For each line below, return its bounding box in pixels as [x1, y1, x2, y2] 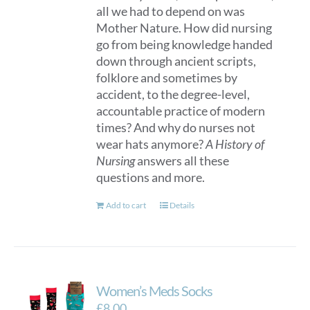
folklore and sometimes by [96, 70, 238, 85]
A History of [206, 136, 265, 152]
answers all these [135, 153, 230, 168]
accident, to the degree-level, [96, 86, 250, 102]
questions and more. [96, 170, 206, 185]
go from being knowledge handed [96, 37, 273, 52]
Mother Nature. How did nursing [96, 20, 273, 35]
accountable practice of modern [96, 103, 266, 118]
